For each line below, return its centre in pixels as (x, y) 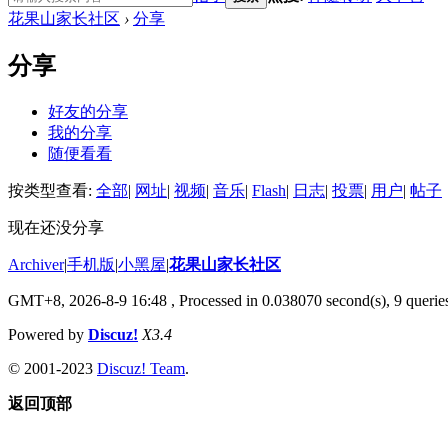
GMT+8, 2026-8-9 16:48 (87, 300)
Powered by (48, 334)
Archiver (36, 264)
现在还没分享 (56, 227)
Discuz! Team (141, 368)
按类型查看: (52, 190)
